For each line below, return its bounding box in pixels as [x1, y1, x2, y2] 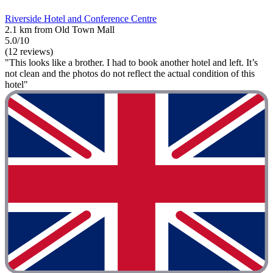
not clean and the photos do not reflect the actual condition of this [5, 68, 255, 79]
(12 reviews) [5, 46, 53, 57]
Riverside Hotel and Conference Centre [5, 13, 157, 24]
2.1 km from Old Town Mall [5, 24, 115, 35]
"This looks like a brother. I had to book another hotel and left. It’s [5, 57, 258, 68]
